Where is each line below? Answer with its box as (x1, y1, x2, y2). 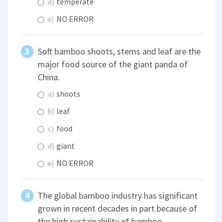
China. (38, 71, 60, 83)
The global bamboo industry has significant (38, 190, 198, 202)
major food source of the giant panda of (38, 58, 188, 70)
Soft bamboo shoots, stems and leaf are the (38, 45, 201, 57)
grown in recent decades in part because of (38, 203, 198, 215)
